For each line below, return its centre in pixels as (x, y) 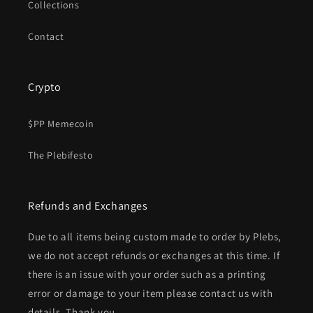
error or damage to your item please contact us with (151, 293)
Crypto (45, 87)
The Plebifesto (61, 155)
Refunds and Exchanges (88, 206)
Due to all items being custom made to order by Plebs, (155, 237)
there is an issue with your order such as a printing (147, 275)
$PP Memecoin (61, 124)
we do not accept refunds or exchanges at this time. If (154, 256)
